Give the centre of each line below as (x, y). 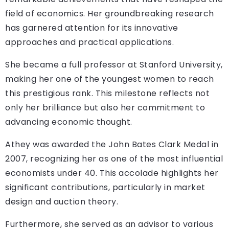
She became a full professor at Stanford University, (114, 65)
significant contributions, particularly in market (105, 188)
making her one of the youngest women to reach (110, 79)
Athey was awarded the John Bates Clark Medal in (112, 145)
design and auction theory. (62, 202)
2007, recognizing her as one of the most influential (114, 159)
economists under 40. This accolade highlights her (112, 173)
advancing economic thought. (69, 122)
